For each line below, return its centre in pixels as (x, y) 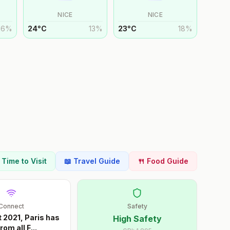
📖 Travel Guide (92, 161)
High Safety (137, 219)
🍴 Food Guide (163, 161)
